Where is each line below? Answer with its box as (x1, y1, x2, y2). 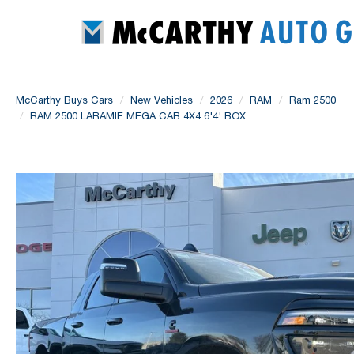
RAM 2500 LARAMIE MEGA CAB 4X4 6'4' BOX (30, 110, 246, 122)
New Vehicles (130, 94, 193, 106)
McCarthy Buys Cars (16, 94, 113, 106)
